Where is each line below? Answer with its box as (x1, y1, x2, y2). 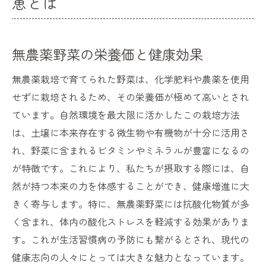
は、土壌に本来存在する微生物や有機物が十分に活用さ (12, 125, 249, 140)
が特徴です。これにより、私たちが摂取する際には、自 (12, 161, 249, 176)
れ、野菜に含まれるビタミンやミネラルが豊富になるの (12, 143, 249, 158)
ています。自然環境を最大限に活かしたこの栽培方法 (12, 107, 240, 122)
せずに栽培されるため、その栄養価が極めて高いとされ (12, 90, 249, 104)
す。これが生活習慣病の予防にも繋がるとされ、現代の (12, 232, 249, 247)
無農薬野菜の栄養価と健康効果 (12, 44, 203, 65)
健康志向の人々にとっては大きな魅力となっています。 (12, 250, 249, 265)
